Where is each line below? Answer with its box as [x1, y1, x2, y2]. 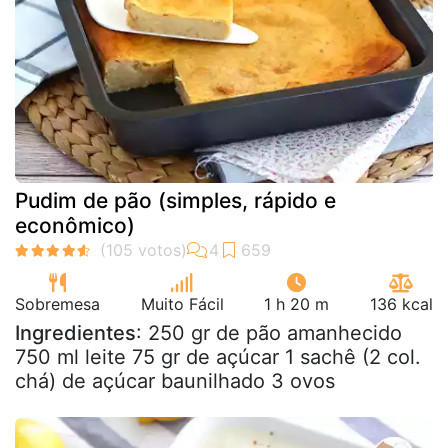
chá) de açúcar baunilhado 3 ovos [15, 368, 335, 393]
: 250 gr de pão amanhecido [136, 320, 402, 345]
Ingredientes [15, 320, 136, 345]
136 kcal [369, 293, 433, 314]
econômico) [15, 212, 135, 238]
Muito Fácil [140, 293, 224, 314]
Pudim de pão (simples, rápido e [15, 187, 336, 213]
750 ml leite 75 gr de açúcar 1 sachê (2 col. [15, 344, 421, 369]
